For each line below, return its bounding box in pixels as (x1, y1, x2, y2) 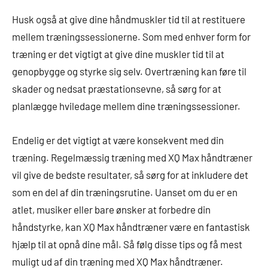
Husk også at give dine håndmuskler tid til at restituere (12, 13, 245, 25)
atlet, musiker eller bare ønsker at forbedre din (12, 203, 211, 215)
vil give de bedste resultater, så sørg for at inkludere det (12, 168, 248, 181)
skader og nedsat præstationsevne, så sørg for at (12, 82, 221, 95)
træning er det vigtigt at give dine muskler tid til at (12, 47, 224, 60)
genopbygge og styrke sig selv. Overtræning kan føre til (12, 65, 246, 77)
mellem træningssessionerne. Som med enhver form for (12, 30, 251, 42)
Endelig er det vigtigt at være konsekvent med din (12, 133, 224, 146)
